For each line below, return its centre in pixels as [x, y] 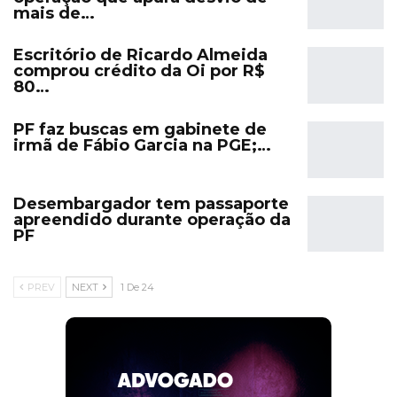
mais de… [54, 13]
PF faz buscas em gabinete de [140, 129]
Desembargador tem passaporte [151, 203]
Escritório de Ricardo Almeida [140, 55]
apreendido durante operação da [152, 219]
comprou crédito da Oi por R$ [139, 71]
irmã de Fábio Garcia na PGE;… [142, 145]
